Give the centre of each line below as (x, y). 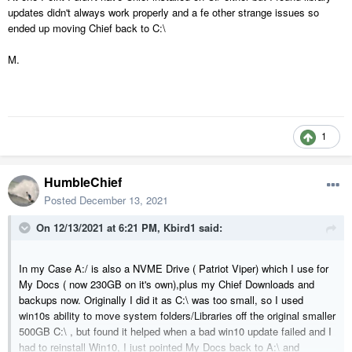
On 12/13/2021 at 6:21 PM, (100, 228)
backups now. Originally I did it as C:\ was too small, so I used (161, 300)
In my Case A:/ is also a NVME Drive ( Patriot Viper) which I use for (174, 269)
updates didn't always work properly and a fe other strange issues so (163, 13)
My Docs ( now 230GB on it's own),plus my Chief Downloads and (167, 284)
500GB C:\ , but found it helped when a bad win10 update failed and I (175, 332)
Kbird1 (180, 228)
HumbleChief (83, 182)
